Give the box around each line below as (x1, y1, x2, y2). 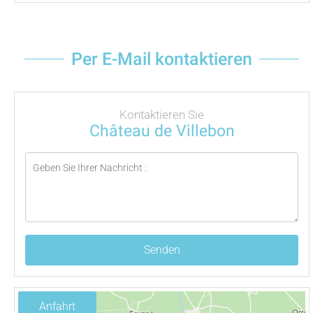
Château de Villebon (89, 122, 235, 140)
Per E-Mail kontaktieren (71, 49, 252, 70)
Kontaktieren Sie (119, 108, 204, 122)
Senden (143, 243, 180, 257)
